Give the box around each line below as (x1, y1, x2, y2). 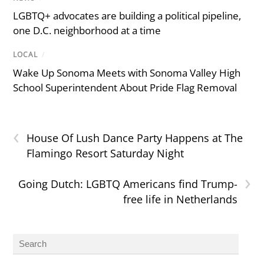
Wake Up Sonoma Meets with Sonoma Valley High (13, 65, 241, 80)
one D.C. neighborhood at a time (13, 24, 161, 38)
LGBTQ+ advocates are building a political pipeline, (13, 9, 242, 23)
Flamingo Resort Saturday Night (27, 146, 184, 160)
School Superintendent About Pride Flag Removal (13, 80, 237, 94)
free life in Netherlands (123, 192, 237, 206)
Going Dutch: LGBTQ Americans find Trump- (18, 176, 237, 191)
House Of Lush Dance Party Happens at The (27, 130, 243, 145)
